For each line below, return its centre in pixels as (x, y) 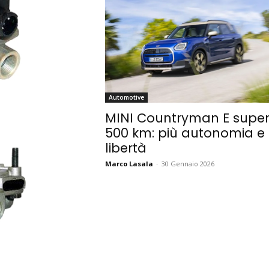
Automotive (126, 98)
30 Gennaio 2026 (188, 164)
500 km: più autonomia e (185, 133)
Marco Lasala (129, 164)
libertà (125, 148)
